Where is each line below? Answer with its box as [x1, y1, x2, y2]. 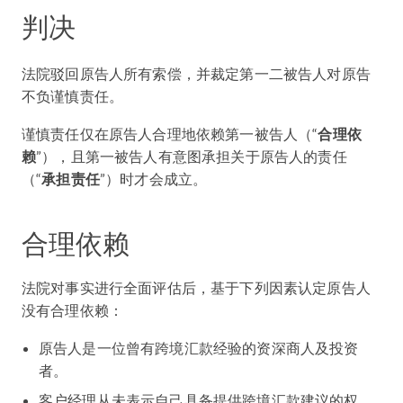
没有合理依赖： [22, 301, 124, 318]
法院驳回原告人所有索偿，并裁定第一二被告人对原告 [22, 65, 371, 82]
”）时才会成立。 [99, 170, 210, 187]
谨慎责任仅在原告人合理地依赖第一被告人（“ [22, 125, 318, 142]
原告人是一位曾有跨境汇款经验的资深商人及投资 [39, 339, 359, 356]
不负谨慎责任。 [22, 87, 124, 104]
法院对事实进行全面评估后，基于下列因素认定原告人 [22, 279, 371, 296]
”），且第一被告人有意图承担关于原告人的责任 [36, 148, 347, 165]
